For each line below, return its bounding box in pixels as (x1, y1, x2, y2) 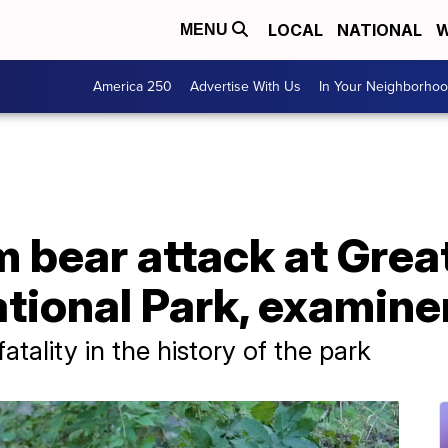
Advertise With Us (190, 76, 301, 97)
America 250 (93, 76, 172, 97)
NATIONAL (337, 20, 422, 40)
